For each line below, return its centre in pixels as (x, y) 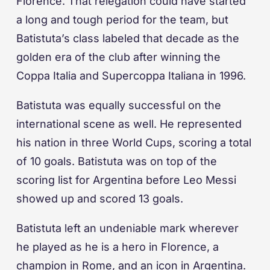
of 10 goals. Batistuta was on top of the (117, 162)
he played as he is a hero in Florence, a (118, 247)
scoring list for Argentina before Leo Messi (126, 180)
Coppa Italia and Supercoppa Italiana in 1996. (131, 76)
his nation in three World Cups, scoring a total (134, 143)
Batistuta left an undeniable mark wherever (127, 228)
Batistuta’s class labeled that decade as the (128, 39)
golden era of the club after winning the (118, 57)
